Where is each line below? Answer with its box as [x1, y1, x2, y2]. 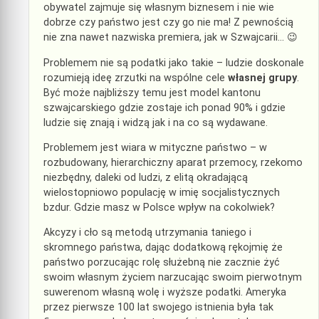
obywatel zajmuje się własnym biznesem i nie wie [43, 1, 274, 14]
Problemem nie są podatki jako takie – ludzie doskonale [43, 56, 304, 69]
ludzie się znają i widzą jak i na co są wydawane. [43, 116, 268, 129]
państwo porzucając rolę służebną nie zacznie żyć [43, 256, 280, 269]
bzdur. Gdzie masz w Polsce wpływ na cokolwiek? [43, 201, 275, 214]
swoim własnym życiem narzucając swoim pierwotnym [43, 271, 302, 284]
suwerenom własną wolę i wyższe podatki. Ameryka [43, 286, 286, 299]
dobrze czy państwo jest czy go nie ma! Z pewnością [43, 16, 293, 29]
